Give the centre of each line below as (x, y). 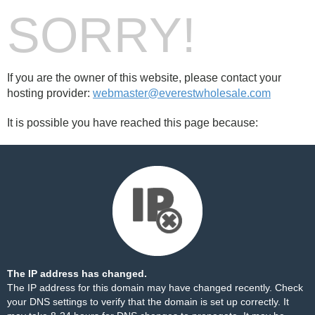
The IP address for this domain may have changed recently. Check (155, 288)
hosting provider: (50, 93)
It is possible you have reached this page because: (133, 123)
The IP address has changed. (77, 274)
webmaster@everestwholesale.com (182, 93)
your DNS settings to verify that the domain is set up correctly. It (148, 302)
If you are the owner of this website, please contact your (144, 78)
